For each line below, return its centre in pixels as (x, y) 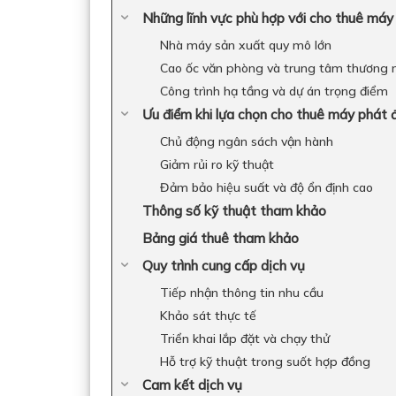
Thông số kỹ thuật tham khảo (234, 211)
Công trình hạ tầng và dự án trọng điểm (274, 91)
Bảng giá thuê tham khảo (221, 238)
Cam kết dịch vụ (192, 385)
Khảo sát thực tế (208, 316)
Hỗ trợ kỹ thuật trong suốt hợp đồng (265, 362)
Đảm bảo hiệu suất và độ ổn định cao (267, 187)
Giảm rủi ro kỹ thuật (217, 164)
